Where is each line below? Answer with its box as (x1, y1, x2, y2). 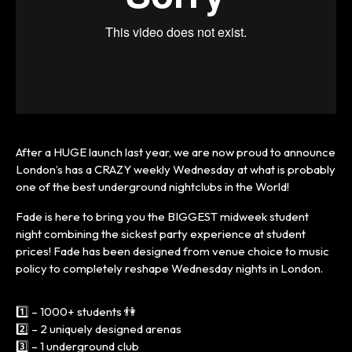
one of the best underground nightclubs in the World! (16, 178, 289, 194)
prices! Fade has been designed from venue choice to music (16, 243, 329, 258)
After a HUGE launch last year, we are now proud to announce (16, 144, 335, 159)
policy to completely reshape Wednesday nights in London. (16, 260, 323, 276)
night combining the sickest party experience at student (16, 225, 306, 241)
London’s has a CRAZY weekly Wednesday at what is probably (16, 161, 335, 177)
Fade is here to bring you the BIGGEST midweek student (16, 208, 309, 224)
